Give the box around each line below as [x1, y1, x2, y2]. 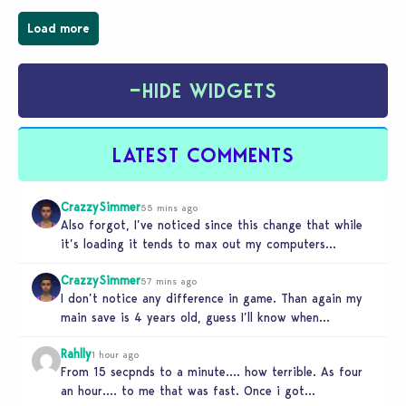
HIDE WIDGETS [141, 78, 277, 103]
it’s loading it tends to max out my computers [61, 237, 325, 252]
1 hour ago [92, 348, 139, 362]
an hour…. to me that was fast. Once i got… [61, 383, 315, 399]
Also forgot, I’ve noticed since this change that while [61, 217, 362, 233]
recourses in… [61, 256, 139, 271]
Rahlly [61, 346, 92, 362]
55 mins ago [140, 201, 198, 215]
